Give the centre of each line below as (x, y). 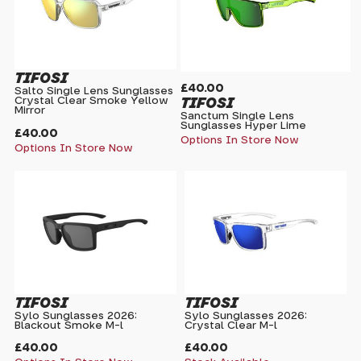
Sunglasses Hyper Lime (243, 127)
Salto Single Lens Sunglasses (94, 92)
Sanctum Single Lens (237, 117)
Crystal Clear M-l (231, 326)
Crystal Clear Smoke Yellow (92, 102)
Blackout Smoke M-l (69, 326)
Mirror (30, 111)
